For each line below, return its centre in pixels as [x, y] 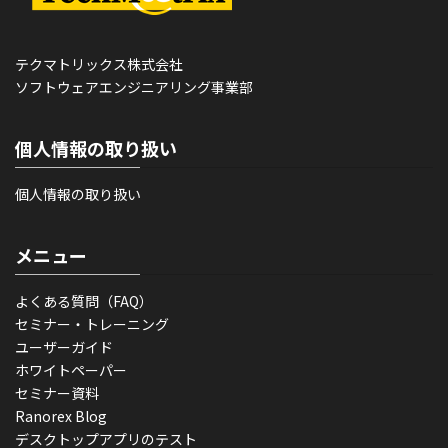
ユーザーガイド [64, 347]
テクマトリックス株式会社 [99, 64]
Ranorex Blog [61, 416]
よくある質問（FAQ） [84, 301]
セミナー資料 [57, 393]
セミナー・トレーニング [92, 324]
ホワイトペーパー [71, 370]
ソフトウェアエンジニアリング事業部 [134, 87]
